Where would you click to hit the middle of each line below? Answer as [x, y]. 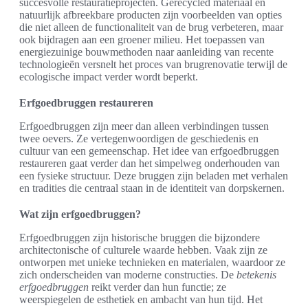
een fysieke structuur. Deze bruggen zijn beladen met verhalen [154, 175]
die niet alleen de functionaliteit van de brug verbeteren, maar [151, 27]
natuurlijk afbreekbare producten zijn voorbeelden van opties [151, 14]
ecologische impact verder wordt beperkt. [109, 76]
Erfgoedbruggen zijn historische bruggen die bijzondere [140, 237]
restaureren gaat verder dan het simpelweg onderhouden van [150, 163]
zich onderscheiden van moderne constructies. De [128, 274]
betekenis [256, 274]
